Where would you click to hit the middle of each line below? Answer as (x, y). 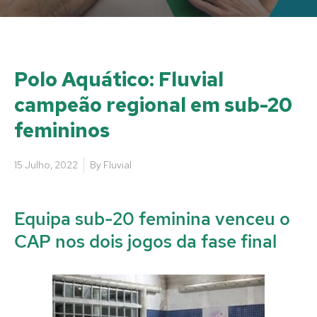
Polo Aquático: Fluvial (119, 79)
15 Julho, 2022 (46, 165)
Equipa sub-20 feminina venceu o (152, 219)
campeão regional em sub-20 (153, 104)
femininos (62, 130)
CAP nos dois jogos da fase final (145, 241)
